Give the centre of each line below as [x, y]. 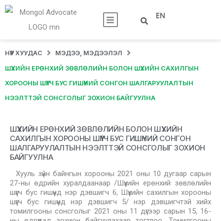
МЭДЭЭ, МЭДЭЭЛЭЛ [89, 53]
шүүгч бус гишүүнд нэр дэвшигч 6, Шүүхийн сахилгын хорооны [110, 192]
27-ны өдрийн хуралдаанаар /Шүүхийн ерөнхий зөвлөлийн [110, 183]
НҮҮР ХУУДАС [24, 53]
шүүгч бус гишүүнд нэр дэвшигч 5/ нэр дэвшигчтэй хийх [110, 202]
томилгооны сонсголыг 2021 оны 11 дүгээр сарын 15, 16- [110, 211]
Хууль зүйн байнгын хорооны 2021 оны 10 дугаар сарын [113, 174]
